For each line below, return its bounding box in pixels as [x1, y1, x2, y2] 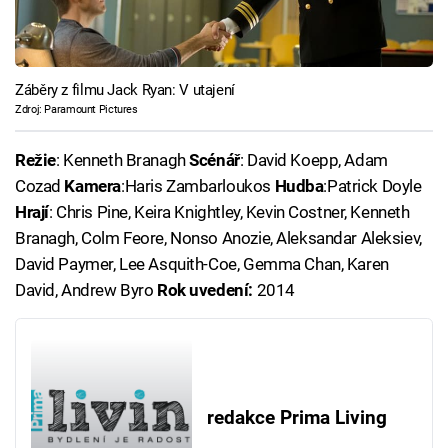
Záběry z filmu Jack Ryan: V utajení [15, 80, 235, 99]
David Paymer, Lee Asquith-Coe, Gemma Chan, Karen [15, 253, 389, 274]
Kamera [64, 175, 121, 196]
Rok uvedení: [156, 279, 253, 300]
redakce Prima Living [206, 407, 387, 430]
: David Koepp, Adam [239, 149, 388, 170]
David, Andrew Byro [15, 279, 157, 300]
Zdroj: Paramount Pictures [15, 102, 138, 116]
